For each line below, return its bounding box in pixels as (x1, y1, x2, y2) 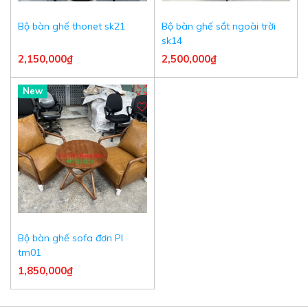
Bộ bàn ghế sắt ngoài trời (161, 19, 276, 32)
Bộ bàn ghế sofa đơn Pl (18, 232, 123, 244)
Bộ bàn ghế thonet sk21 (18, 19, 125, 32)
